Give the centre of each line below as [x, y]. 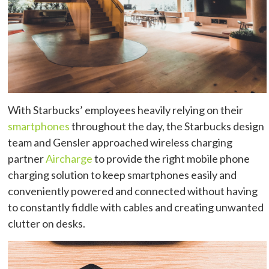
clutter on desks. [47, 224]
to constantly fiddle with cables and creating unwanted [136, 207]
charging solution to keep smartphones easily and [122, 175]
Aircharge [69, 159]
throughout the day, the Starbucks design [167, 126]
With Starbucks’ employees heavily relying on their [126, 110]
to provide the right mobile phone [171, 159]
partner [27, 159]
